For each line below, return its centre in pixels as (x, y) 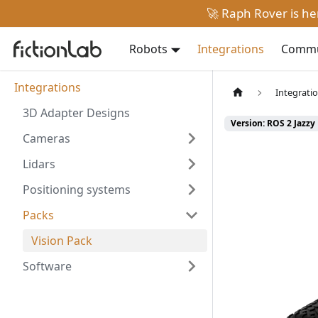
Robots (148, 49)
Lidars (39, 164)
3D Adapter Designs (76, 113)
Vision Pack (62, 241)
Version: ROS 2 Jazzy (273, 124)
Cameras (46, 138)
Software (47, 266)
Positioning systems (77, 190)
